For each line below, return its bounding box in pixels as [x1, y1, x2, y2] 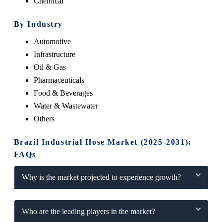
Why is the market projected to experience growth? [21, 172, 181, 181]
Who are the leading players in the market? [21, 207, 155, 216]
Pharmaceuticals [33, 75, 84, 84]
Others [33, 114, 55, 123]
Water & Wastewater [33, 101, 98, 110]
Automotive [33, 37, 71, 46]
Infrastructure [33, 50, 75, 58]
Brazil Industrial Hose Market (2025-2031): [13, 137, 192, 146]
